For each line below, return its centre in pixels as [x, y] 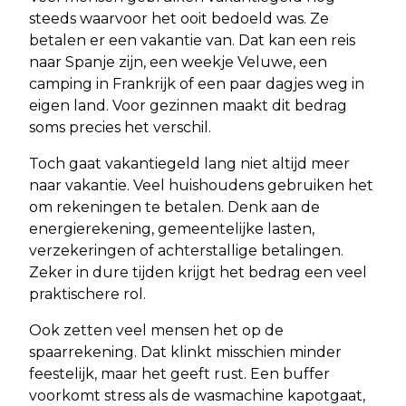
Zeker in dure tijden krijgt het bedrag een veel [198, 273]
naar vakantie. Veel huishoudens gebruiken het [201, 186]
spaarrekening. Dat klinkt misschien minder [185, 353]
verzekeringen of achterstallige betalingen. [186, 251]
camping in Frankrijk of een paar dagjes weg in [197, 84]
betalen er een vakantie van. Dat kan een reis [192, 41]
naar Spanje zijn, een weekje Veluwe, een [178, 63]
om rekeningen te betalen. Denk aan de [174, 208]
